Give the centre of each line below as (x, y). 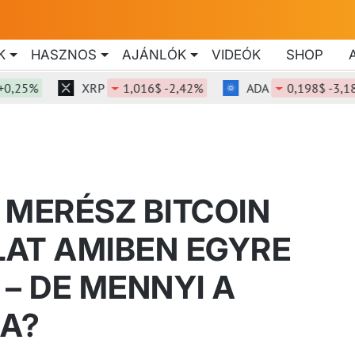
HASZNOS (64, 54)
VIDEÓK (236, 54)
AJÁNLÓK (154, 54)
